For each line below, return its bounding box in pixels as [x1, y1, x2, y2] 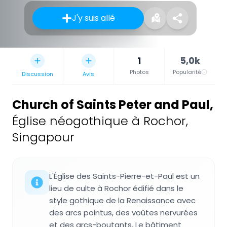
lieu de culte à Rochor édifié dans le [49, 183, 183, 194]
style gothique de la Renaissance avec [49, 195, 196, 206]
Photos [129, 68, 149, 77]
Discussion [22, 70, 53, 79]
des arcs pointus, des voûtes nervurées [49, 207, 198, 218]
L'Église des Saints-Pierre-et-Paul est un [49, 171, 200, 182]
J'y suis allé [71, 12, 115, 24]
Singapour [12, 129, 74, 146]
